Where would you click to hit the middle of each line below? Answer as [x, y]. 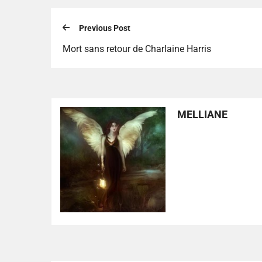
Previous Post [105, 28]
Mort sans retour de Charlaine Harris [137, 49]
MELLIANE [202, 114]
